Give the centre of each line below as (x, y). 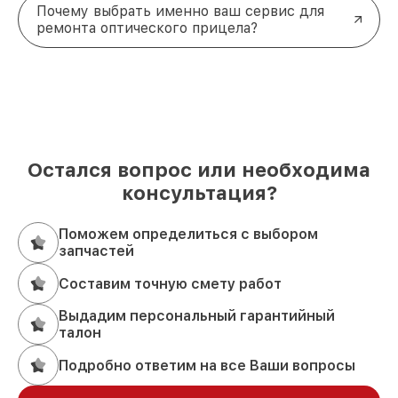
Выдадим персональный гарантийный (197, 316)
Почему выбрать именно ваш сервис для (180, 12)
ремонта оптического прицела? (147, 28)
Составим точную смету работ (170, 283)
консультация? (199, 193)
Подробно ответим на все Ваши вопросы (207, 365)
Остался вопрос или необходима (199, 170)
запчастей (96, 251)
